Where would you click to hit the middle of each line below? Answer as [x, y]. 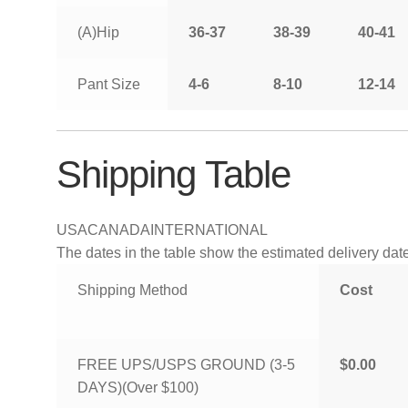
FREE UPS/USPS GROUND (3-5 [186, 364]
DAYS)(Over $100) [138, 387]
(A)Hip [98, 32]
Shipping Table [174, 174]
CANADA [119, 229]
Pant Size [108, 84]
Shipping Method [132, 290]
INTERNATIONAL [209, 229]
